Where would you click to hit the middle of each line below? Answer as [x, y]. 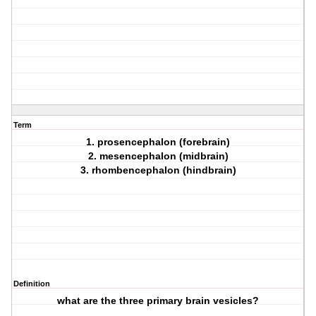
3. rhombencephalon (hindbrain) [158, 170]
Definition [32, 284]
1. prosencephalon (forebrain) [158, 142]
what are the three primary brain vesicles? [158, 301]
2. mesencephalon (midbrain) [158, 156]
